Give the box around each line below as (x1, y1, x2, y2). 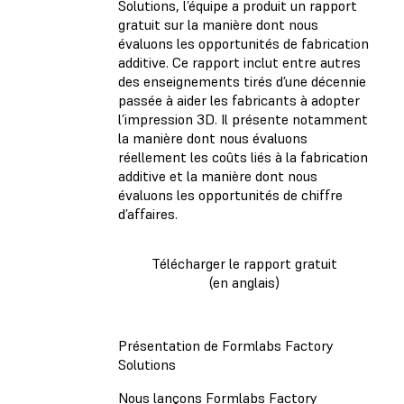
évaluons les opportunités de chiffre (118, 186, 343, 205)
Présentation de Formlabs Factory (118, 335, 334, 354)
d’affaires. (118, 205, 181, 224)
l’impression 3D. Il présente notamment (118, 110, 368, 129)
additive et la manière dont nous (118, 167, 317, 186)
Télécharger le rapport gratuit (151, 254, 337, 273)
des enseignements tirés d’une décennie (118, 72, 366, 91)
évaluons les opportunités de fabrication (118, 34, 369, 53)
